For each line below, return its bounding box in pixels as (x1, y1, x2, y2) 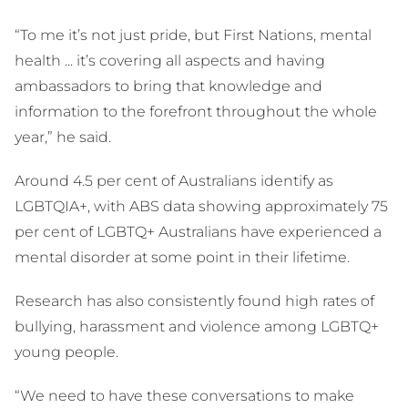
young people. (15, 343, 118, 362)
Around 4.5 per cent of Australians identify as (15, 172, 333, 190)
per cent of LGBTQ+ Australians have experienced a (15, 223, 382, 241)
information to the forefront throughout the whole (15, 103, 377, 121)
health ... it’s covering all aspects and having (15, 52, 325, 70)
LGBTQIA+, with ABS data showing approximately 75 (15, 198, 388, 216)
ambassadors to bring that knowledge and (15, 77, 322, 96)
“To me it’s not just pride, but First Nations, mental (15, 26, 372, 45)
